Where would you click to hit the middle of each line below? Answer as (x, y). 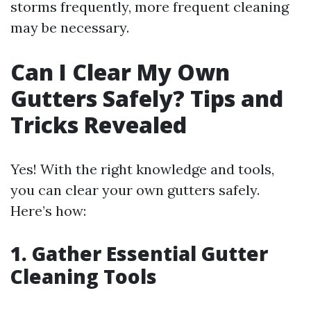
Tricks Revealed (99, 125)
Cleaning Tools (84, 276)
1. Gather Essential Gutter (139, 253)
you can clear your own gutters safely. (135, 190)
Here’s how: (48, 211)
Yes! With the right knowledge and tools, (142, 169)
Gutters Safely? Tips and (147, 98)
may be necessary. (70, 27)
